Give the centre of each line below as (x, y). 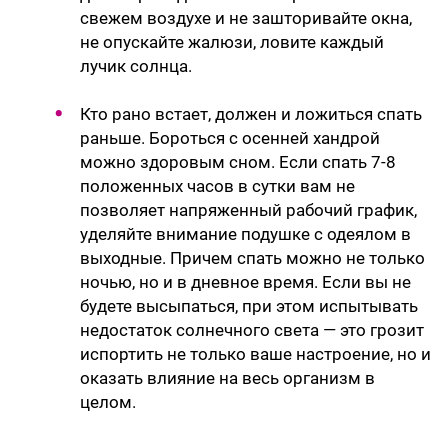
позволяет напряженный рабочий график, (248, 210)
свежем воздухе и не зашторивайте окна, (246, 18)
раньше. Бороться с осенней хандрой (230, 138)
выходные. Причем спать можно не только (252, 258)
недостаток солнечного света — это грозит (252, 330)
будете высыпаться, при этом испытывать (249, 306)
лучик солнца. (136, 66)
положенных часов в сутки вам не (217, 186)
